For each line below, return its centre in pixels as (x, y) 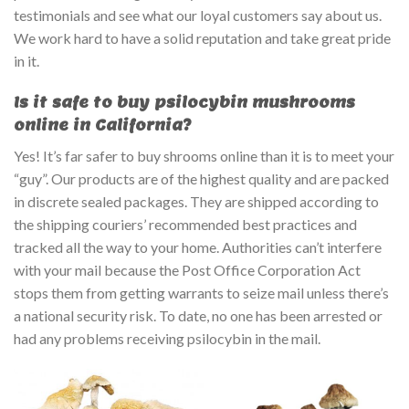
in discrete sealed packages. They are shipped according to (196, 201)
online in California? (103, 125)
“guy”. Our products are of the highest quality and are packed (201, 178)
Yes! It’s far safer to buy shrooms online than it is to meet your (204, 155)
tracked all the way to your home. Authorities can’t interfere (198, 246)
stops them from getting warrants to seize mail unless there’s (201, 292)
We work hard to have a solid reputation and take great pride (202, 38)
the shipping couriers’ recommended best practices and (185, 224)
